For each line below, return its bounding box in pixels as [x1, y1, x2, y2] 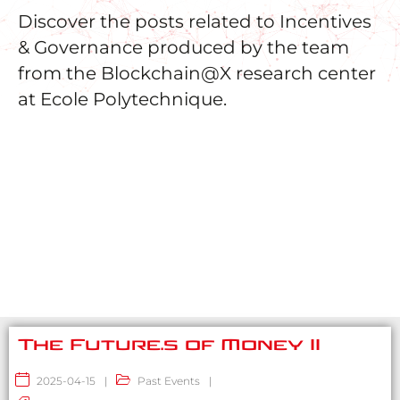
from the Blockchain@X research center [18, 62, 376, 85]
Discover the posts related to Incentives [18, 11, 371, 33]
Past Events [137, 374, 200, 388]
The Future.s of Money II [18, 336, 321, 355]
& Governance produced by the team [18, 37, 349, 59]
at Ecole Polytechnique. [18, 88, 227, 111]
